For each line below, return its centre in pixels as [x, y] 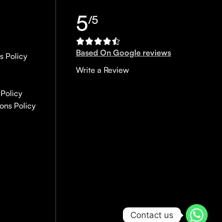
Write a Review [102, 70]
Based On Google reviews [123, 52]
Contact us [152, 215]
